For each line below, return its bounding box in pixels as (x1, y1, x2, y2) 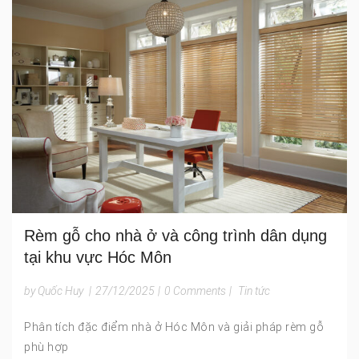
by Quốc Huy (24, 284, 83, 297)
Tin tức (238, 284, 270, 297)
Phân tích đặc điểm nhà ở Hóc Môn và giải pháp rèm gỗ (24, 320, 324, 333)
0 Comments (164, 284, 226, 297)
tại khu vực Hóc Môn (24, 248, 171, 266)
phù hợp (24, 340, 69, 353)
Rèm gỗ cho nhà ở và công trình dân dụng (24, 226, 327, 244)
